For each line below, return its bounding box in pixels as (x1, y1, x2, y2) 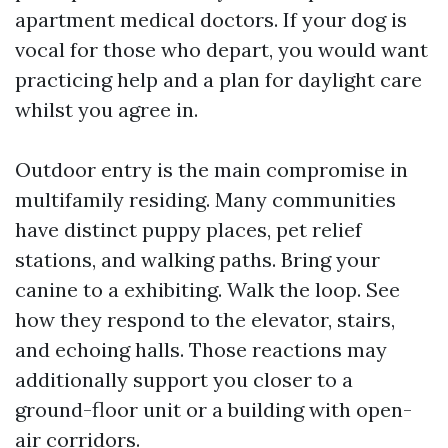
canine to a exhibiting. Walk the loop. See (15, 277, 400, 302)
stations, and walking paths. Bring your (15, 247, 380, 272)
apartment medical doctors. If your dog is (15, 7, 407, 32)
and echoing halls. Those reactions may (15, 337, 387, 362)
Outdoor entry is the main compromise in (15, 157, 408, 182)
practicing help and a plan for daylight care (15, 67, 422, 92)
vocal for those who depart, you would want (15, 37, 428, 62)
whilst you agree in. (15, 97, 198, 122)
